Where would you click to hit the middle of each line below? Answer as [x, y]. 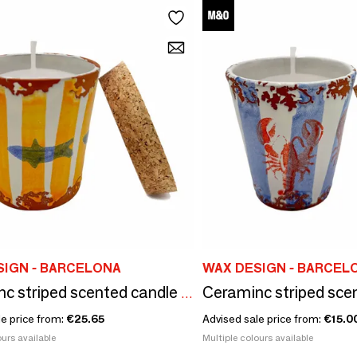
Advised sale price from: [263, 318]
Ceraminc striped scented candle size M [186, 293]
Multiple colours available [258, 337]
